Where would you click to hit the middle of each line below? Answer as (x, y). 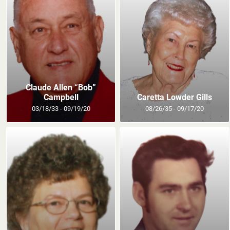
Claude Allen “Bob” (61, 87)
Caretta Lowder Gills (174, 97)
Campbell (61, 97)
